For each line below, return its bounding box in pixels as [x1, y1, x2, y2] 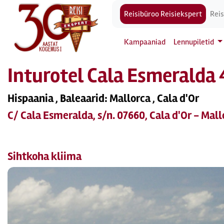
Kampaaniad [124, 37, 165, 47]
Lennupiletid [173, 37, 215, 47]
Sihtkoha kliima [7, 149, 81, 163]
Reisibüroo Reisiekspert [124, 9, 202, 19]
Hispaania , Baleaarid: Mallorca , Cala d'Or [7, 91, 199, 105]
